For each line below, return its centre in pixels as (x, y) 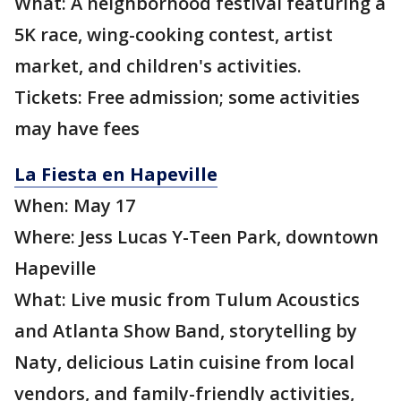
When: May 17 (75, 206)
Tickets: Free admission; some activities (187, 98)
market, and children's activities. (158, 66)
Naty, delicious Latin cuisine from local (184, 363)
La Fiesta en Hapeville (116, 175)
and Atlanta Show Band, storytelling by (186, 331)
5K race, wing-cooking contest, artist (174, 35)
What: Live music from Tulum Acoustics (187, 300)
